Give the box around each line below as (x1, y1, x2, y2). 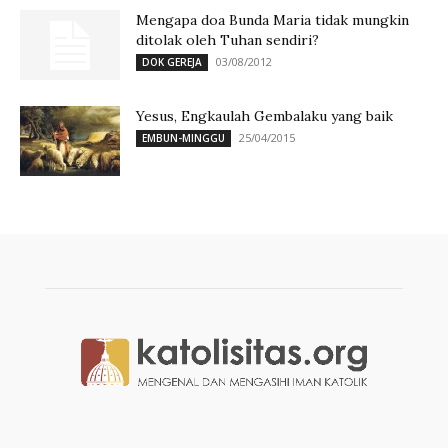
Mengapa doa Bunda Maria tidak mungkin (136, 10, 409, 29)
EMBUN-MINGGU (142, 130, 225, 145)
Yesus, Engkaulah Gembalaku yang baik (136, 106, 393, 125)
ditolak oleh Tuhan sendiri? (136, 30, 319, 49)
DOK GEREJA (142, 54, 202, 69)
